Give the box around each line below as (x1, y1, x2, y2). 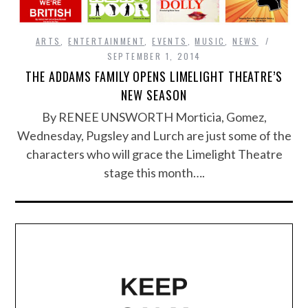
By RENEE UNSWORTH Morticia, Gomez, (41, 109, 267, 125)
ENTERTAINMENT (68, 35, 145, 47)
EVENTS (152, 35, 188, 47)
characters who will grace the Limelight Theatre (25, 146, 283, 162)
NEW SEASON (121, 86, 187, 104)
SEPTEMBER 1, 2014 (107, 50, 201, 63)
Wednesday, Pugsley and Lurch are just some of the (16, 128, 291, 144)
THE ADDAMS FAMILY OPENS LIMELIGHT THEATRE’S (25, 67, 283, 86)
